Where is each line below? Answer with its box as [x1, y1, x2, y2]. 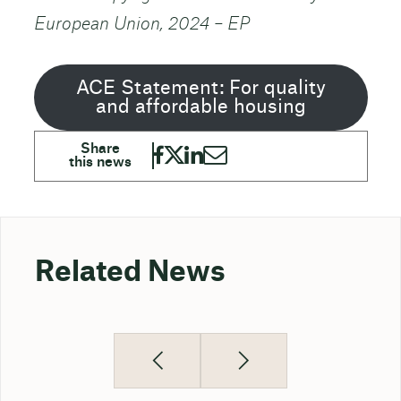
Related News [34, 259, 226, 287]
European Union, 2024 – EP [33, 15, 250, 33]
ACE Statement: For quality [75, 78, 326, 98]
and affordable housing [95, 97, 306, 116]
